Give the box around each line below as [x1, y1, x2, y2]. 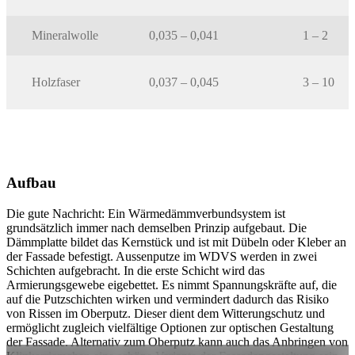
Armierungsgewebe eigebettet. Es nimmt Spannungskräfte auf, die [6, 278, 337, 292]
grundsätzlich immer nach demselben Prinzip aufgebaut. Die [6, 221, 307, 235]
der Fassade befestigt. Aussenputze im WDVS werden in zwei [6, 250, 317, 264]
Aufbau [6, 174, 56, 192]
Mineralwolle [32, 29, 98, 43]
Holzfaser [32, 75, 80, 90]
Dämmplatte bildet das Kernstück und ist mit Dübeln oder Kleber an [6, 235, 346, 250]
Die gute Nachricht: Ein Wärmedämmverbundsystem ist [6, 207, 285, 221]
